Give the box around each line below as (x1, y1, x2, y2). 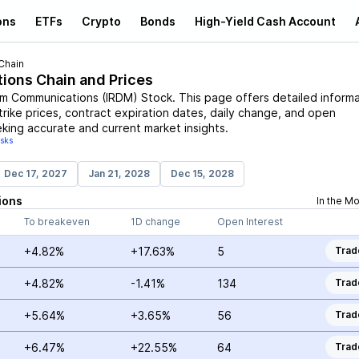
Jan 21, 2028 (87, 167, 150, 179)
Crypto (82, 14, 121, 28)
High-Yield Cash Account (195, 14, 336, 28)
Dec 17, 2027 (3, 167, 67, 179)
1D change (130, 216, 180, 228)
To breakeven (23, 216, 90, 228)
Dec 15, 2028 (170, 167, 234, 179)
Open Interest (216, 216, 283, 228)
